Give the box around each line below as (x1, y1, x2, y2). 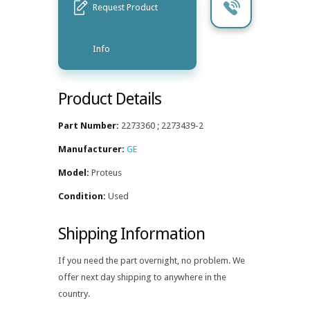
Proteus (89, 167, 122, 178)
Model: (58, 167, 89, 178)
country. (58, 288, 90, 299)
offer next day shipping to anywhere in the (58, 271, 226, 282)
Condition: (58, 190, 106, 201)
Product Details (58, 89, 161, 109)
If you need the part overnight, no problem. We (58, 255, 245, 266)
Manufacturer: (58, 143, 125, 154)
